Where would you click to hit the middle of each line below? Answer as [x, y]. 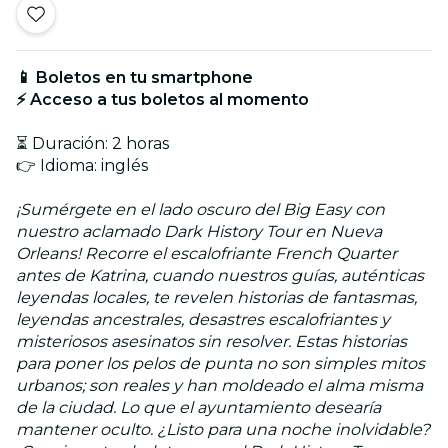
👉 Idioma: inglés [82, 165]
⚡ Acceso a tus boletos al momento [162, 99]
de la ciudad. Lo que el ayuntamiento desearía [198, 407]
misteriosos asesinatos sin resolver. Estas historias [211, 341]
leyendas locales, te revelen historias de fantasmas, [216, 297]
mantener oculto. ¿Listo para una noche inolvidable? [223, 429]
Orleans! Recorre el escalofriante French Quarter [206, 253]
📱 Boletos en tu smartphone [134, 77]
